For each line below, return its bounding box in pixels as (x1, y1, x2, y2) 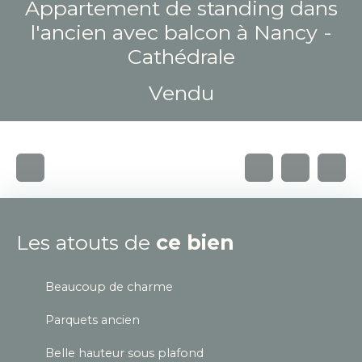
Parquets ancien (45, 312, 140, 327)
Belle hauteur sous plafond (45, 345, 204, 360)
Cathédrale (127, 44, 235, 69)
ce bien (156, 229, 234, 255)
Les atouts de (16, 229, 156, 255)
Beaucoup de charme (45, 279, 173, 294)
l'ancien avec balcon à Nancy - (30, 19, 332, 44)
